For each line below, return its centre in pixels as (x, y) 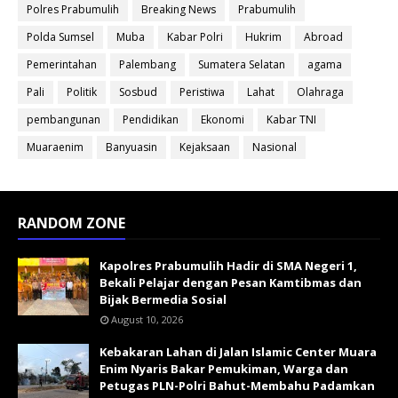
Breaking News (179, 9)
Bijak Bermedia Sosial (163, 299)
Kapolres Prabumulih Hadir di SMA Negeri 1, (228, 266)
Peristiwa (202, 92)
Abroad (323, 37)
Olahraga (320, 92)
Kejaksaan (205, 147)
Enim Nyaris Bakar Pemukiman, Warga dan (224, 369)
